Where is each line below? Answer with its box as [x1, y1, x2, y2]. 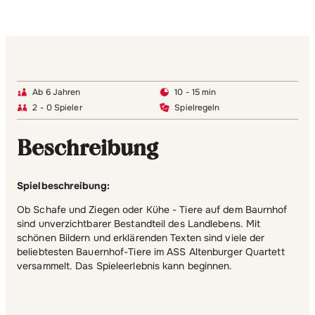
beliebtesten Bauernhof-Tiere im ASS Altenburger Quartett [17, 245, 285, 258]
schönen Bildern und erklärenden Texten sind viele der [17, 231, 265, 244]
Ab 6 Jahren [32, 86, 81, 98]
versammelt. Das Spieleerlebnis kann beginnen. [17, 259, 233, 272]
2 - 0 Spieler [32, 102, 82, 114]
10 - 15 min [174, 86, 217, 98]
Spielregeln [174, 102, 220, 114]
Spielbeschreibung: [17, 179, 110, 192]
